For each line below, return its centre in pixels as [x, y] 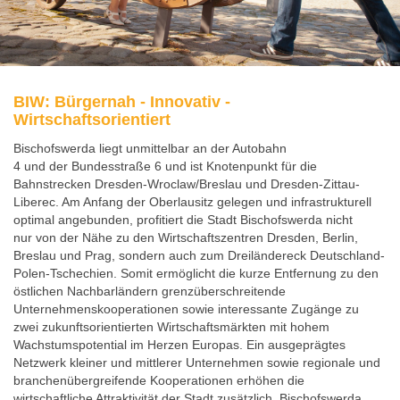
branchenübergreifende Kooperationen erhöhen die [159, 381]
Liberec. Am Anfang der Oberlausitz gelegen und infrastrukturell [192, 202]
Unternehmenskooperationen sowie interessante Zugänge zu [186, 309]
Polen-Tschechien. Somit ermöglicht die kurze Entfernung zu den [196, 274]
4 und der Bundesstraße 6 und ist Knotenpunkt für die [165, 167]
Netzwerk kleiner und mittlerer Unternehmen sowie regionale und [197, 363]
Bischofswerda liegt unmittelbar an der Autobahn [150, 149]
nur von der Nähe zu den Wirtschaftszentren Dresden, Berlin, [186, 238]
